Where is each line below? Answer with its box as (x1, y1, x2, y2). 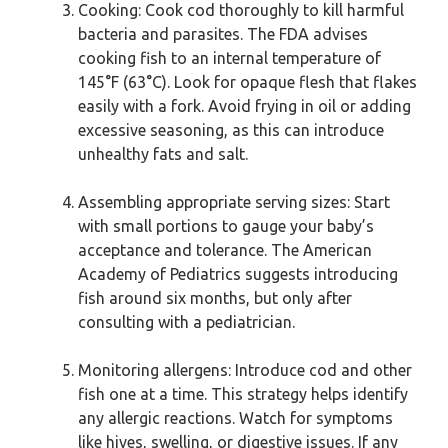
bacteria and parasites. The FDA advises (78, 25, 368, 43)
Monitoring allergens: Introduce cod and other (78, 361, 412, 379)
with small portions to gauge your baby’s (78, 217, 374, 235)
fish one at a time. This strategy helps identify (78, 385, 408, 403)
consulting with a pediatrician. (78, 313, 295, 331)
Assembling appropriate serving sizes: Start (78, 193, 390, 211)
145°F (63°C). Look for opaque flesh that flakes (78, 73, 417, 91)
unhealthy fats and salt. (78, 145, 248, 163)
